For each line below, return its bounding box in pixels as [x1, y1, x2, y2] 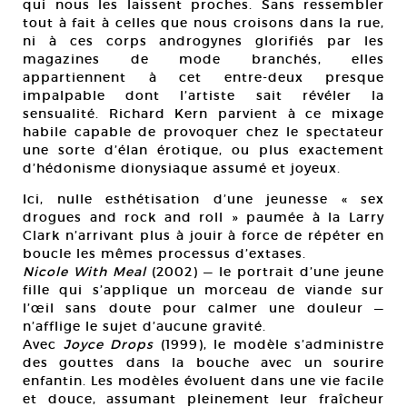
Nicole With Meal [23, 263, 146, 281]
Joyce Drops [63, 336, 154, 353]
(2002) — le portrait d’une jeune [146, 263, 384, 281]
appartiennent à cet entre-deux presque [23, 69, 384, 86]
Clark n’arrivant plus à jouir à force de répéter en [23, 227, 384, 244]
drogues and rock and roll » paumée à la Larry [23, 209, 384, 226]
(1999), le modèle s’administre [154, 336, 384, 353]
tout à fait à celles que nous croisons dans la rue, [23, 15, 384, 32]
